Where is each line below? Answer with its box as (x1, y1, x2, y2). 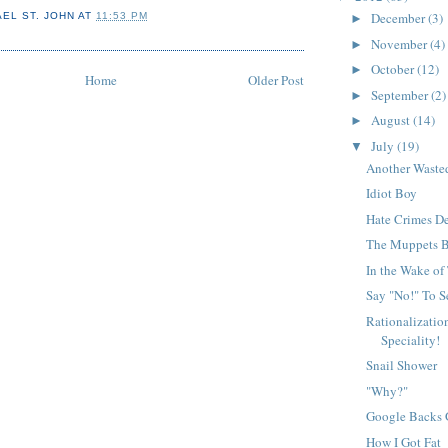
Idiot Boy (366, 184, 418, 203)
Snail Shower (366, 356, 438, 375)
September (370, 85, 431, 104)
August (370, 111, 413, 130)
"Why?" (366, 381, 409, 400)
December (370, 9, 428, 28)
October (370, 60, 417, 79)
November (370, 34, 430, 53)
